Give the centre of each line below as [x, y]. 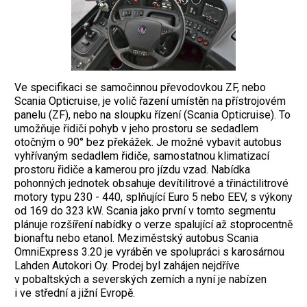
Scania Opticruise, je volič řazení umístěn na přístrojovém [150, 101]
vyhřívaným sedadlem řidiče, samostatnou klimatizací [142, 156]
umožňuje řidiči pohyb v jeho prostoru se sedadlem [136, 129]
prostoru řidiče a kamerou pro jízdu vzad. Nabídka [132, 170]
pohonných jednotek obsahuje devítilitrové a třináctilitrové [151, 184]
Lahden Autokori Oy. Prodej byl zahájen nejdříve [127, 266]
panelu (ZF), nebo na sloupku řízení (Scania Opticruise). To [152, 115]
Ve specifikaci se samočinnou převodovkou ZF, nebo [140, 88]
